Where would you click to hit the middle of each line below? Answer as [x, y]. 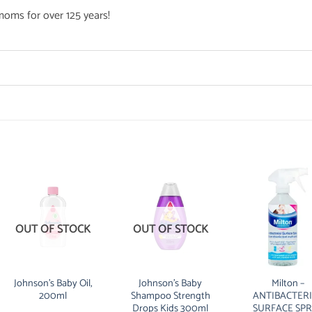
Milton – [288, 283]
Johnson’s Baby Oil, [53, 283]
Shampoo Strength [170, 296]
